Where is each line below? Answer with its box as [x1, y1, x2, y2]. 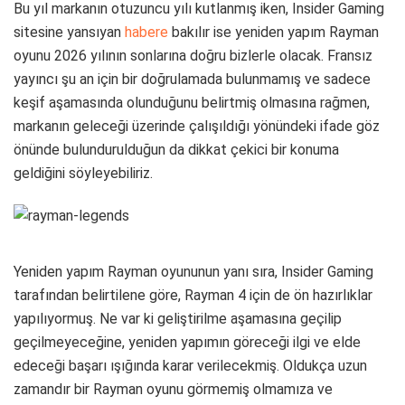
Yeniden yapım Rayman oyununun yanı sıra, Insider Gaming [14, 262, 373, 280]
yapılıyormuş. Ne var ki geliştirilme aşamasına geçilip [14, 309, 342, 327]
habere [125, 23, 168, 41]
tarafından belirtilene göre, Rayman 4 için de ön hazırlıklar [14, 286, 372, 304]
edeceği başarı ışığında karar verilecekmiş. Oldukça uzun [14, 356, 367, 374]
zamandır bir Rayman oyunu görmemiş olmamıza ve [14, 380, 333, 398]
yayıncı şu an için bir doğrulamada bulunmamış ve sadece [14, 70, 371, 88]
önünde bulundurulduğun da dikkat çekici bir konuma [14, 140, 339, 158]
